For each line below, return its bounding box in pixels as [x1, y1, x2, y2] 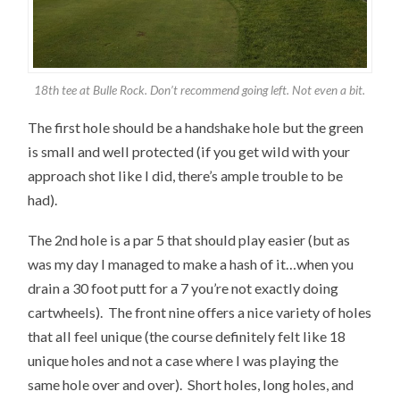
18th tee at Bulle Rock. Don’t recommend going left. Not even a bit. [34, 81, 366, 97]
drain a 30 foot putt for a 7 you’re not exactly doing [28, 279, 339, 297]
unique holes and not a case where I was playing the [28, 352, 339, 370]
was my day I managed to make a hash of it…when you [28, 255, 354, 273]
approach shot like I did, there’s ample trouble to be [28, 167, 344, 185]
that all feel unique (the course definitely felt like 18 [28, 328, 346, 346]
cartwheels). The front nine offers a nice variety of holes [28, 304, 372, 321]
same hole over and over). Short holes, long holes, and [28, 376, 354, 394]
